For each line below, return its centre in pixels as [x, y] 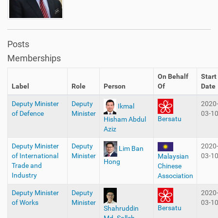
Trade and [27, 165]
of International [35, 156]
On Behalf [173, 76]
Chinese [169, 166]
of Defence [27, 113]
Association [175, 175]
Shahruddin [121, 208]
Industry [24, 175]
